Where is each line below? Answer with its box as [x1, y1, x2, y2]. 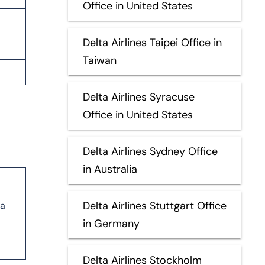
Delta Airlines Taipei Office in [82, 35, 222, 50]
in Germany [82, 216, 140, 231]
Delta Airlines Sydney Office [82, 144, 218, 159]
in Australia [82, 161, 137, 176]
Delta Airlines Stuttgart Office [82, 198, 227, 213]
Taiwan [82, 53, 117, 67]
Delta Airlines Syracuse [82, 89, 195, 104]
